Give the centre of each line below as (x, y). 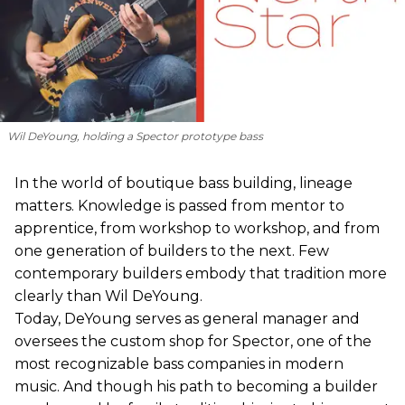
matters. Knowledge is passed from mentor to (179, 205)
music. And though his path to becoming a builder (196, 386)
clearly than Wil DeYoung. (108, 296)
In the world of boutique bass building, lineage (184, 183)
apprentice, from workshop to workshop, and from (197, 228)
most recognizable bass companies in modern (179, 363)
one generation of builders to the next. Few (172, 250)
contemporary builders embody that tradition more (201, 273)
